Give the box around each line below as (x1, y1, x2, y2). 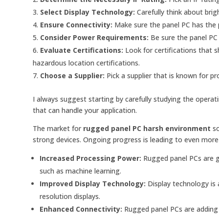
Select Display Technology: (40, 7, 135, 17)
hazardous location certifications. (33, 58, 140, 68)
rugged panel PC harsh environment (83, 124, 211, 133)
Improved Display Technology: (40, 179, 146, 189)
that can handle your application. (33, 106, 137, 115)
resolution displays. (40, 192, 101, 201)
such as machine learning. (40, 166, 122, 176)
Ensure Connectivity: (40, 20, 113, 30)
